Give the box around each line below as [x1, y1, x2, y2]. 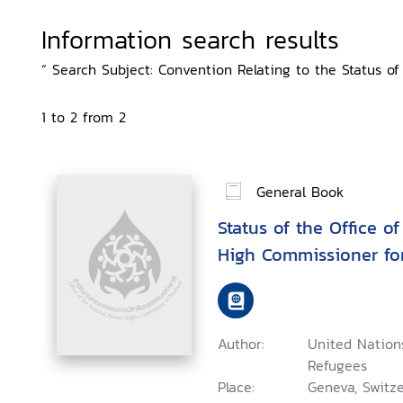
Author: [218, 333, 264, 354]
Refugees [308, 354, 367, 376]
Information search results [41, 21, 339, 58]
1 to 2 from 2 [41, 106, 126, 128]
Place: [218, 376, 255, 398]
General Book [256, 180, 344, 202]
